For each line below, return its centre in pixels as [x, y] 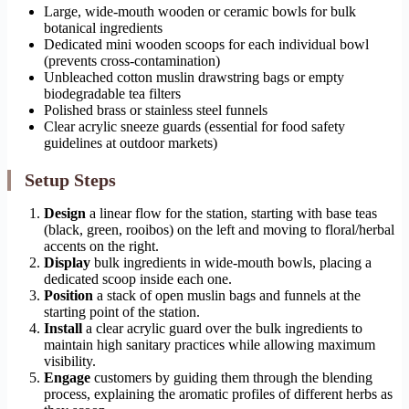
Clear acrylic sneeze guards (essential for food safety [194, 127]
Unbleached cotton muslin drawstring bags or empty [194, 78]
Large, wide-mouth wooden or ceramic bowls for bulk [200, 12]
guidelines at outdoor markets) [131, 143]
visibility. [70, 362]
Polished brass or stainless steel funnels [156, 110]
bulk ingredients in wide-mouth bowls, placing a [231, 263]
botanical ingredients [103, 28]
